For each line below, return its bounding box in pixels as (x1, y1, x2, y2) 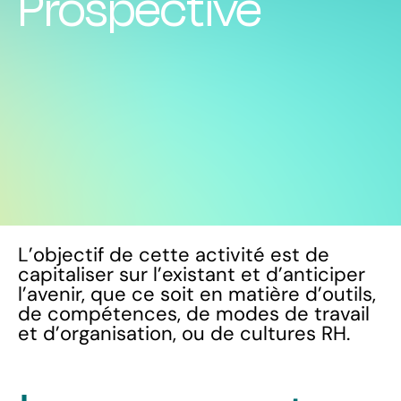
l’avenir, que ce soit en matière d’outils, (18, 281, 376, 307)
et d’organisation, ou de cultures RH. (18, 320, 350, 346)
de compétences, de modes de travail (18, 301, 370, 327)
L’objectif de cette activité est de (18, 242, 329, 268)
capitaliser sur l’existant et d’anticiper (18, 261, 365, 287)
